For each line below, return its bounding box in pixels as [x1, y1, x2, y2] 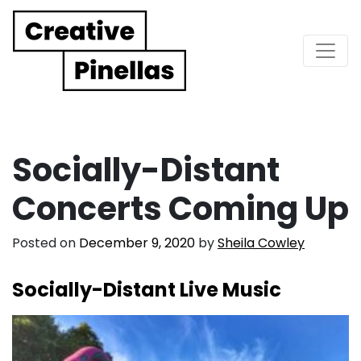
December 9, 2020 [79, 233, 195, 252]
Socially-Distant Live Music [12, 276, 281, 303]
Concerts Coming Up [12, 185, 349, 231]
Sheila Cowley [218, 233, 305, 252]
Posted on [12, 233, 79, 252]
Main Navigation [12, 46, 233, 83]
